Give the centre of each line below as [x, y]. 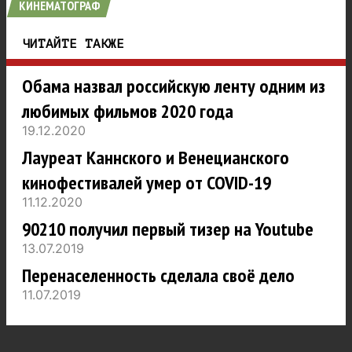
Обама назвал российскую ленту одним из [174, 86]
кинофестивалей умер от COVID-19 [147, 183]
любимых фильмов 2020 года [128, 112]
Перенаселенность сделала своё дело [158, 276]
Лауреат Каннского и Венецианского [156, 158]
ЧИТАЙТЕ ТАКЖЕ [73, 44]
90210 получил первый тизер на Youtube [168, 229]
